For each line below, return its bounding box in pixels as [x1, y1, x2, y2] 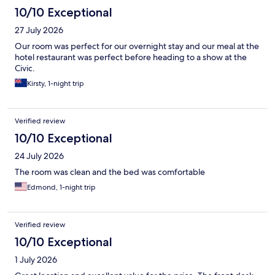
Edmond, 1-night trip [27, 182, 96, 193]
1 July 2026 [15, 254, 57, 266]
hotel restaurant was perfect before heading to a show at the [15, 52, 247, 63]
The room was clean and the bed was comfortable [15, 166, 205, 178]
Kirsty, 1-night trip [27, 79, 84, 89]
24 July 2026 [15, 150, 64, 162]
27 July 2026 [15, 25, 63, 36]
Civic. [15, 63, 35, 74]
